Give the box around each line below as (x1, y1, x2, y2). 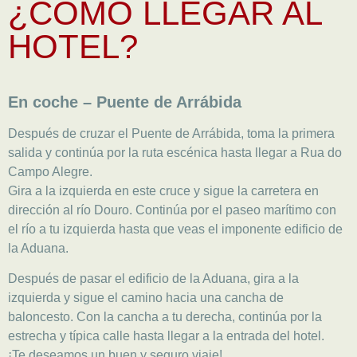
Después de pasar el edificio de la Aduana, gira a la (8, 272, 299, 286)
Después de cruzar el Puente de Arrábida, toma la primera (8, 127, 335, 140)
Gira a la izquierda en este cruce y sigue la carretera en (8, 184, 319, 198)
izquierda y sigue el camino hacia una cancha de (8, 291, 284, 305)
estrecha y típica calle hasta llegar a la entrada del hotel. (8, 329, 324, 343)
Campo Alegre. (8, 165, 92, 178)
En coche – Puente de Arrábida (8, 93, 241, 111)
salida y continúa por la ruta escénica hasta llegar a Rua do (8, 146, 342, 159)
